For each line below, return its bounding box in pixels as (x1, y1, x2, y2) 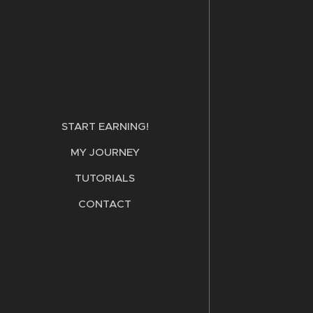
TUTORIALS (75, 170, 135, 184)
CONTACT (78, 196, 131, 210)
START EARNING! (61, 119, 149, 133)
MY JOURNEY (70, 145, 140, 159)
